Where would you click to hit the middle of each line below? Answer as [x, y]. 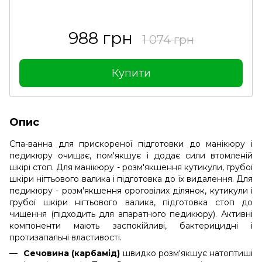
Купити [131, 73]
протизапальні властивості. [65, 237]
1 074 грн [168, 39]
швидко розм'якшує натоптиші [186, 253]
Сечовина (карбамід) [72, 253]
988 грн [100, 38]
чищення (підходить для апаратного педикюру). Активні [131, 214]
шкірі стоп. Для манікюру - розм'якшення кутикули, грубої [131, 167]
